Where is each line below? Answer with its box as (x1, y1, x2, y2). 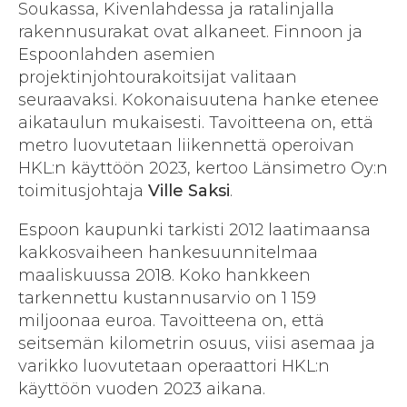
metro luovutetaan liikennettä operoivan (18, 135, 354, 156)
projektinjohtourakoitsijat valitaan (18, 67, 297, 88)
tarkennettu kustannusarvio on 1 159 (18, 288, 316, 309)
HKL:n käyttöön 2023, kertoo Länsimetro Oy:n (18, 158, 388, 179)
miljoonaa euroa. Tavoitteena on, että (18, 311, 324, 332)
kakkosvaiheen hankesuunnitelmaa (18, 243, 318, 263)
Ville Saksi (148, 181, 230, 202)
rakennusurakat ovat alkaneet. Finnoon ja (18, 22, 362, 43)
